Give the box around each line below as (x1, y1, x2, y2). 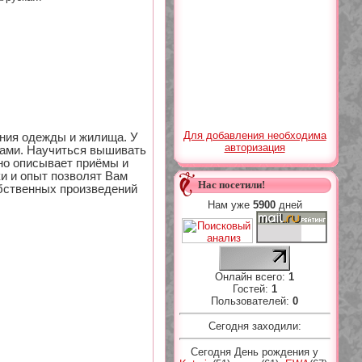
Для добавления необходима (183, 129, 326, 141)
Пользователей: (211, 295, 293, 307)
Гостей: (232, 283, 271, 295)
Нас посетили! (197, 179, 265, 191)
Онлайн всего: (215, 271, 288, 283)
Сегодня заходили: (208, 320, 301, 333)
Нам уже (207, 199, 253, 211)
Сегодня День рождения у (191, 345, 318, 358)
